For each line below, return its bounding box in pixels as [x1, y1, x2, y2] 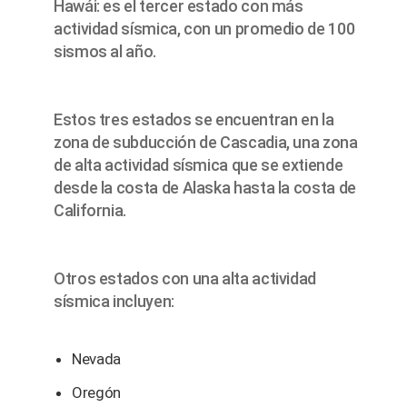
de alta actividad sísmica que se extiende [54, 155, 343, 175]
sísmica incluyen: [54, 292, 174, 312]
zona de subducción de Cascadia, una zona [54, 133, 358, 153]
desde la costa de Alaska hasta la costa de [54, 178, 356, 198]
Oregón [72, 383, 121, 402]
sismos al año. [54, 42, 156, 62]
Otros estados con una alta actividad [54, 269, 317, 289]
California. [54, 201, 127, 221]
